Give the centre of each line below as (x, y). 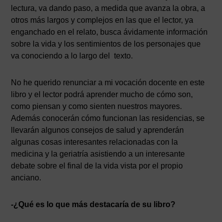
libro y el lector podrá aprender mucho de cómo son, (102, 94)
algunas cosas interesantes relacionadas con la (95, 142)
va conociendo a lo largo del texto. (72, 56)
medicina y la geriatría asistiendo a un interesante (98, 154)
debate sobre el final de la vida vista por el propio (97, 166)
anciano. (26, 178)
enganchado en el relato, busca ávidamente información (110, 32)
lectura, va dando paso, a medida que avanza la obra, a (108, 8)
